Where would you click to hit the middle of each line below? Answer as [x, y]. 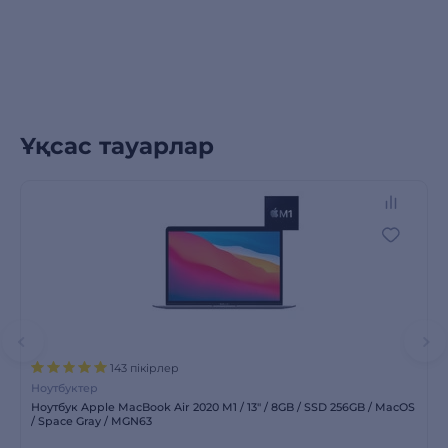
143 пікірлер [144, 368]
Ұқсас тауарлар [117, 146]
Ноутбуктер [64, 388]
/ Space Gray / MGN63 [91, 421]
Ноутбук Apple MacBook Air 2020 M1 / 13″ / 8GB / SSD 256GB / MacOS [223, 407]
